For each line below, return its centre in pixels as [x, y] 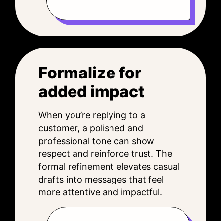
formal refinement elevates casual [109, 166]
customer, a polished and [91, 128]
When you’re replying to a [92, 115]
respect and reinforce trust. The [105, 154]
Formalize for [90, 73]
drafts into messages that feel [101, 179]
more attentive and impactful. [100, 192]
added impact [92, 92]
